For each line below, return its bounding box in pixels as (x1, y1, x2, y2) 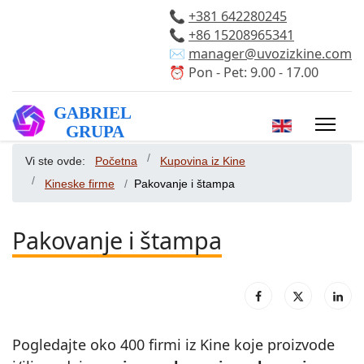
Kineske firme (45, 178, 115, 190)
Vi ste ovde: (25, 155, 92, 167)
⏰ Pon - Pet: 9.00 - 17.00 (169, 63, 318, 81)
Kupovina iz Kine (160, 155, 245, 167)
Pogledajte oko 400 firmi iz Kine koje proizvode (12, 335, 335, 354)
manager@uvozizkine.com (188, 45, 352, 63)
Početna (95, 155, 137, 167)
